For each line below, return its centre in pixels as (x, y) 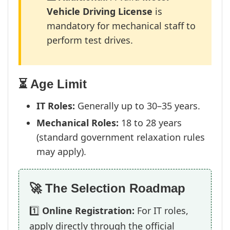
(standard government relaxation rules (121, 137)
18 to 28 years (150, 123)
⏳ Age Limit (53, 84)
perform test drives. (90, 40)
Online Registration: (88, 210)
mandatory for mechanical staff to (121, 26)
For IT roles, (161, 210)
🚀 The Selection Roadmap (107, 188)
